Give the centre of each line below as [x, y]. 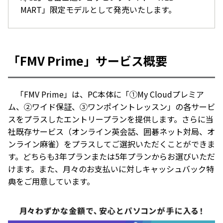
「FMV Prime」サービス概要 [88, 60]
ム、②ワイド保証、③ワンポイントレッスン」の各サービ [111, 107]
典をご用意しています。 [51, 181]
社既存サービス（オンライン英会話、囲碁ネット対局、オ [111, 131]
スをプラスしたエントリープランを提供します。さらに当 [111, 119]
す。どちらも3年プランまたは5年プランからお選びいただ [111, 156]
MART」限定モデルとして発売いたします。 [98, 9]
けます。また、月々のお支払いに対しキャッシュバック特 [111, 169]
